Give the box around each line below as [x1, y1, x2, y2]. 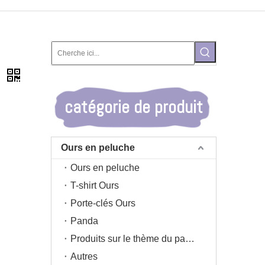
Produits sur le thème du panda [185, 234, 195, 244]
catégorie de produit [64, 96, 203, 118]
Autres [70, 251, 98, 261]
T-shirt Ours [70, 180, 119, 190]
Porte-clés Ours [70, 198, 135, 208]
